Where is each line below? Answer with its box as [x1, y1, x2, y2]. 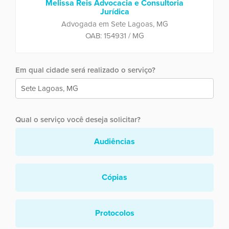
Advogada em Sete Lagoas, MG [61, 19, 168, 29]
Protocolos [95, 208, 134, 218]
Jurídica [100, 6, 129, 17]
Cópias [102, 172, 127, 182]
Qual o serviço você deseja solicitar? [15, 114, 141, 124]
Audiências [94, 136, 135, 147]
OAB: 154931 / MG [85, 31, 144, 40]
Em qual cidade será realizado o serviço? [15, 65, 155, 75]
